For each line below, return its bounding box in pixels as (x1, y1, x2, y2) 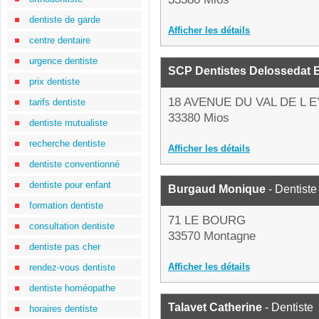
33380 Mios (168, 111, 229, 125)
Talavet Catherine (168, 301, 262, 313)
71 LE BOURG (168, 214, 246, 227)
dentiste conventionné (29, 159, 120, 169)
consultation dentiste (29, 221, 115, 231)
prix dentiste (29, 76, 80, 87)
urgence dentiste (29, 56, 98, 66)
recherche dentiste (29, 138, 105, 149)
